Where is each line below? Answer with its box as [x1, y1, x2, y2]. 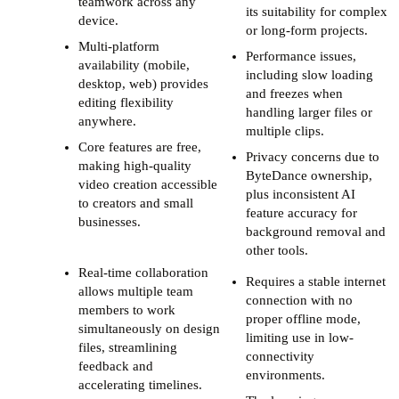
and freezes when [246, 85, 343, 101]
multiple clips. [246, 123, 324, 138]
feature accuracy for [246, 205, 357, 220]
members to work [78, 302, 175, 317]
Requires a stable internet [246, 273, 386, 289]
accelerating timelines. [78, 377, 202, 392]
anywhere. [78, 113, 136, 128]
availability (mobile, [78, 57, 190, 72]
